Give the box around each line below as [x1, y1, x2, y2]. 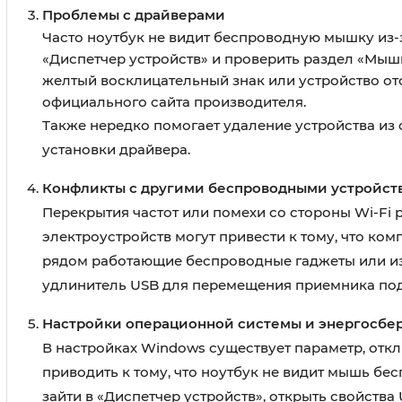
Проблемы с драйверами [42, 6, 225, 24]
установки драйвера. [42, 141, 190, 159]
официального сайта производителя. [42, 93, 306, 111]
